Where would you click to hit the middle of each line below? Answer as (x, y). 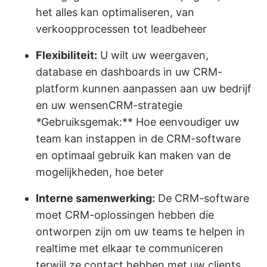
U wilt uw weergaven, (153, 55)
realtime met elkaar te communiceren (130, 248)
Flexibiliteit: (66, 55)
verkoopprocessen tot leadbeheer (121, 29)
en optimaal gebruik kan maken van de (133, 155)
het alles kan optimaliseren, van (115, 12)
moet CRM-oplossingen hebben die (125, 215)
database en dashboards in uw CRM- (129, 72)
